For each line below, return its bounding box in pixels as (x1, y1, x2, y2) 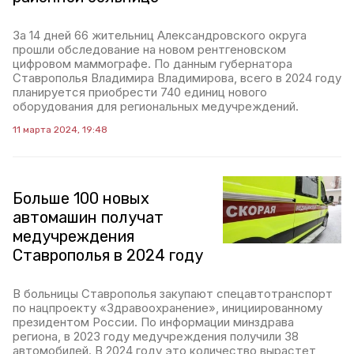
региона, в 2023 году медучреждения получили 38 (13, 329, 299, 345)
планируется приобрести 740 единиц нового (13, 85, 267, 100)
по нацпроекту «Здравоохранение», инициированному (13, 300, 322, 316)
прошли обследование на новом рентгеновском (13, 42, 286, 58)
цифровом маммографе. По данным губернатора (13, 56, 292, 72)
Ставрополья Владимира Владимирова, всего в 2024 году (13, 70, 341, 86)
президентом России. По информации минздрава (13, 314, 294, 330)
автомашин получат (13, 208, 164, 228)
